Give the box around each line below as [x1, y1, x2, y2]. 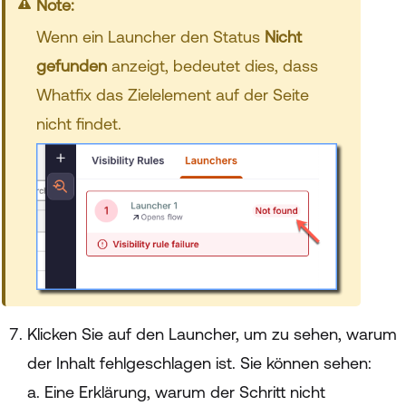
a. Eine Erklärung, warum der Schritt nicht [27, 382, 325, 402]
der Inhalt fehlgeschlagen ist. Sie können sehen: [27, 353, 372, 373]
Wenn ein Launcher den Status [35, 27, 265, 47]
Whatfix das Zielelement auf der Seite [35, 85, 309, 105]
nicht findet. [35, 114, 121, 134]
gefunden [35, 56, 107, 76]
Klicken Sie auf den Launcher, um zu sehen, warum [27, 324, 397, 344]
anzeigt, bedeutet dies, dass [106, 56, 318, 76]
